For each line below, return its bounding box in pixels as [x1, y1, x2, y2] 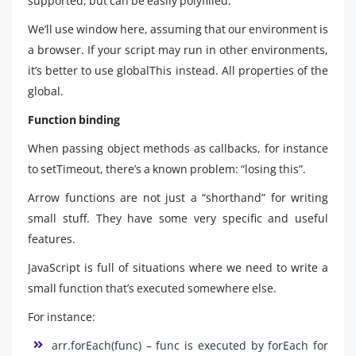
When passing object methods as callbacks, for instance [28, 140, 328, 156]
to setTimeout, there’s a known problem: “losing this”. [28, 161, 306, 176]
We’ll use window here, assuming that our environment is [28, 21, 328, 37]
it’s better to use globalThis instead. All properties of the [28, 62, 328, 78]
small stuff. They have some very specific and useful [28, 210, 328, 226]
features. [28, 230, 75, 246]
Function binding [28, 111, 120, 127]
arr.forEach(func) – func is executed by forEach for [52, 337, 328, 353]
